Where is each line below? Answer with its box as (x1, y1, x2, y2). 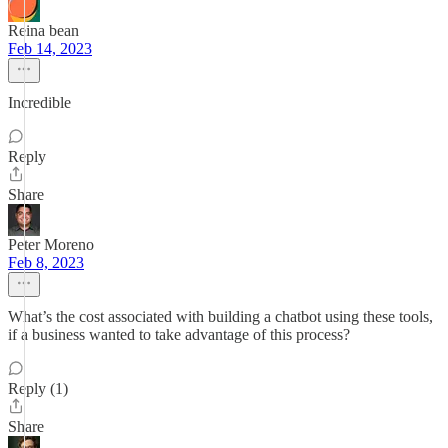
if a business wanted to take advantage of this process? (8, 326, 350, 343)
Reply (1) (8, 380, 68, 397)
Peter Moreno (8, 236, 94, 253)
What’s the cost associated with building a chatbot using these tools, (8, 308, 433, 325)
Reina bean (8, 22, 79, 39)
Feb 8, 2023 (8, 254, 84, 271)
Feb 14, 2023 (8, 40, 92, 57)
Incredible (8, 94, 71, 111)
